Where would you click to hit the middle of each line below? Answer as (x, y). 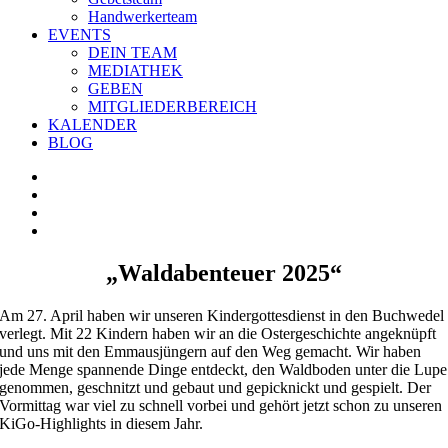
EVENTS (79, 34)
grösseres (76, 193)
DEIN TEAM (132, 52)
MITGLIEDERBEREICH (172, 106)
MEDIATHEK (135, 70)
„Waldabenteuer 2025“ (224, 272)
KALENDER (92, 124)
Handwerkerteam (142, 16)
